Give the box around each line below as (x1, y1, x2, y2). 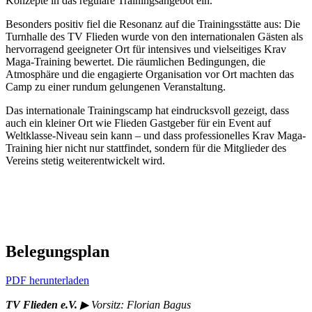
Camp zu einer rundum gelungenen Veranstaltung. (6, 80, 226, 93)
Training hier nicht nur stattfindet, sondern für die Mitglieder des (6, 141, 286, 154)
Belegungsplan (6, 242, 109, 260)
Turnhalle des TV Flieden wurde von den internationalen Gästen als (6, 30, 303, 42)
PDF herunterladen (6, 274, 89, 287)
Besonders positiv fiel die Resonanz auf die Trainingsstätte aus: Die (6, 17, 300, 30)
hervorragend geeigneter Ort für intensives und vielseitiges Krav (6, 42, 286, 55)
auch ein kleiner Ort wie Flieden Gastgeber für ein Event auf (6, 116, 271, 129)
